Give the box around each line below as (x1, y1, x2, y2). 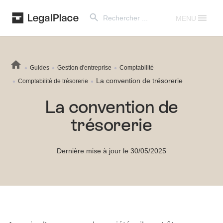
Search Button (85, 3, 108, 13)
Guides (30, 64, 49, 71)
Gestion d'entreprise (57, 64, 111, 71)
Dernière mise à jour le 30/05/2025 (57, 146, 166, 155)
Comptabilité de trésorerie (18, 77, 88, 85)
